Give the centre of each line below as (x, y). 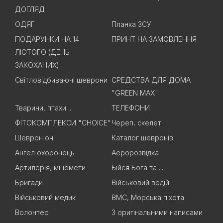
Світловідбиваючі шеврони (61, 80)
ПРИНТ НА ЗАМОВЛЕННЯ (154, 39)
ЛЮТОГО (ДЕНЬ (42, 52)
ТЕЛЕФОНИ (131, 108)
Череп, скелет (136, 123)
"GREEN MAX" (135, 93)
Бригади (29, 183)
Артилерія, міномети (50, 168)
